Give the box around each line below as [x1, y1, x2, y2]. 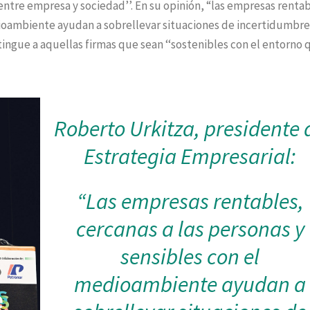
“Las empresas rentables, [76, 188, 304, 216]
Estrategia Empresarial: [84, 143, 297, 171]
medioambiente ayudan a [74, 271, 307, 299]
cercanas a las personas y [75, 215, 304, 244]
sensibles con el [120, 243, 260, 271]
